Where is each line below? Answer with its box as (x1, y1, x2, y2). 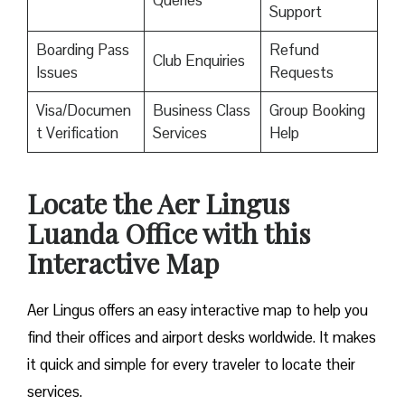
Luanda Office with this (27, 215, 310, 252)
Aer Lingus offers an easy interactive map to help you (27, 300, 368, 321)
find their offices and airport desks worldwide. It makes (27, 327, 376, 348)
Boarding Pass (35, 40, 129, 61)
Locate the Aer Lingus (27, 185, 289, 222)
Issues (35, 62, 78, 83)
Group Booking (268, 100, 365, 121)
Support (268, 2, 322, 23)
